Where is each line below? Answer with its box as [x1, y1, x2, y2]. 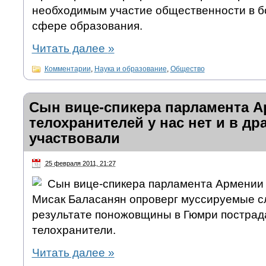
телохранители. [31, 224, 116, 237]
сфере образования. [31, 20, 142, 33]
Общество [170, 65, 205, 74]
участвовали [28, 130, 120, 147]
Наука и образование [94, 65, 167, 74]
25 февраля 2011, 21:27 [45, 160, 116, 167]
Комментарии [44, 65, 91, 74]
